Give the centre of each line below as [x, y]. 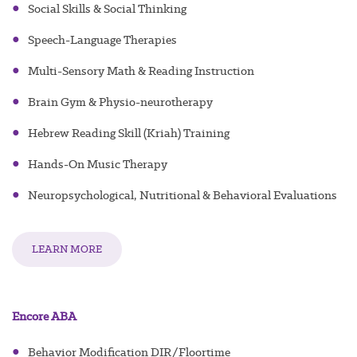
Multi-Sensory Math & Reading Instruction [141, 71]
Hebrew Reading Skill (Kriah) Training [129, 133]
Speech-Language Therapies [102, 40]
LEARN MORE [67, 249]
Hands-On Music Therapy [98, 165]
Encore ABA [44, 317]
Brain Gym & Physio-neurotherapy [120, 102]
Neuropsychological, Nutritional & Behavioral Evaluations [182, 196]
